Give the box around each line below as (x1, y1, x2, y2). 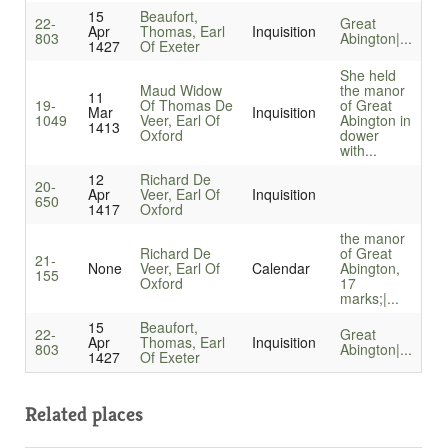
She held (339, 65, 396, 86)
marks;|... (339, 288, 399, 309)
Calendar (251, 258, 310, 279)
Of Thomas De (139, 95, 233, 116)
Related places (25, 402, 143, 428)
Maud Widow (139, 80, 222, 101)
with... (339, 140, 377, 161)
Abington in (339, 110, 411, 131)
